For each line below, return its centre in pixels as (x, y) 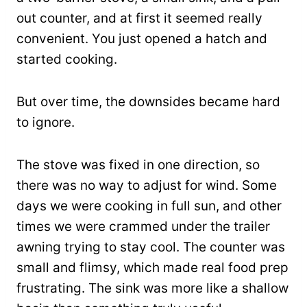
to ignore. (46, 123)
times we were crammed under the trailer (143, 227)
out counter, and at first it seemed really (139, 19)
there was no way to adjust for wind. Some (147, 186)
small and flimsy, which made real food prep (152, 268)
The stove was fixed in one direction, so (138, 165)
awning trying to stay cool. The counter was (151, 247)
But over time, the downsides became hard (148, 102)
